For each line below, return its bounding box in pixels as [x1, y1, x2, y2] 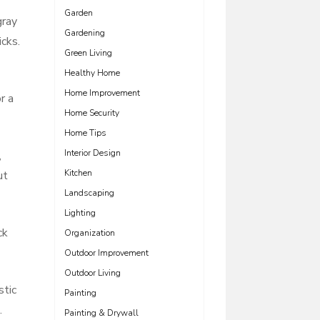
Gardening [64, 27, 105, 39]
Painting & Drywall [64, 307, 139, 319]
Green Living [64, 47, 112, 59]
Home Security [64, 107, 119, 119]
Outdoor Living [64, 267, 121, 279]
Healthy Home [64, 67, 120, 79]
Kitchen [64, 167, 92, 179]
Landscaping [64, 187, 114, 199]
